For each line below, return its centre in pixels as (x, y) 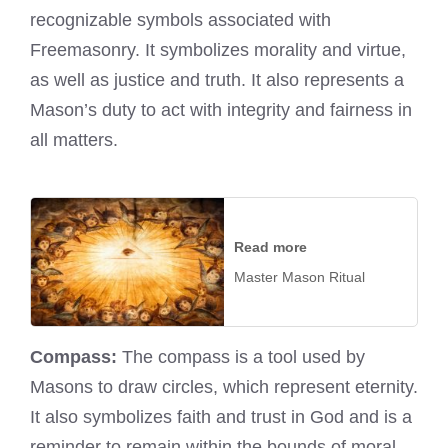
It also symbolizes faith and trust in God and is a (221, 417)
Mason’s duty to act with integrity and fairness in (221, 109)
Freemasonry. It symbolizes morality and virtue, (218, 49)
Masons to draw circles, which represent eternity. (224, 387)
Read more (270, 246)
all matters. (74, 139)
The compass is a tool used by (241, 357)
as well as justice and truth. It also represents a (217, 79)
